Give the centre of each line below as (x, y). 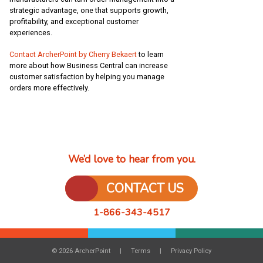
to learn (150, 54)
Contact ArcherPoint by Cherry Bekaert (73, 54)
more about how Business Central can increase (89, 65)
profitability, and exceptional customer (74, 21)
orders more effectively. (49, 87)
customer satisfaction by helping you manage (87, 76)
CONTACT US (145, 188)
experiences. (31, 32)
